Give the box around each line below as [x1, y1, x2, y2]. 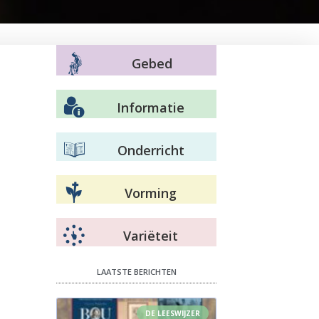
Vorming [125, 184, 177, 202]
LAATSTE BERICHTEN [96, 266, 177, 277]
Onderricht [117, 141, 184, 159]
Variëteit [123, 226, 178, 244]
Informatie [117, 98, 184, 116]
